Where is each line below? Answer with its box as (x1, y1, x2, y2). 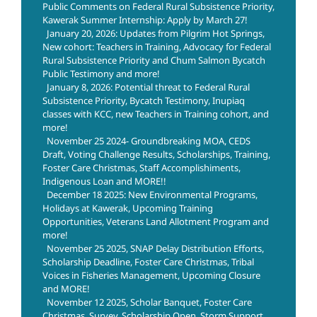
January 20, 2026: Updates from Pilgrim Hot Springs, (47, 27, 265, 40)
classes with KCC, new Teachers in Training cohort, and (42, 108, 269, 121)
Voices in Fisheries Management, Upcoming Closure (42, 269, 260, 282)
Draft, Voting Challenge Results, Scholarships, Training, (42, 148, 270, 161)
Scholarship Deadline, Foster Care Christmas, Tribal (42, 255, 254, 269)
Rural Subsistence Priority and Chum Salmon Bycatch (42, 54, 265, 67)
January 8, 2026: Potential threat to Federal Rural (47, 81, 250, 94)
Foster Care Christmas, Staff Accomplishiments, (42, 161, 241, 175)
